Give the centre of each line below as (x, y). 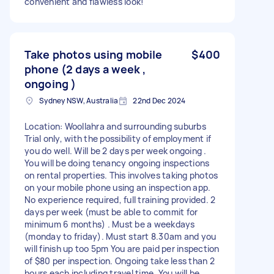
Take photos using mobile (94, 54)
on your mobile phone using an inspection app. (118, 187)
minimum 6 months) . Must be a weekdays (110, 224)
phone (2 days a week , (85, 69)
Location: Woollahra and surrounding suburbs (115, 126)
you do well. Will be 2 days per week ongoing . (116, 150)
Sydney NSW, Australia (79, 100)
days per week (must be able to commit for (111, 212)
